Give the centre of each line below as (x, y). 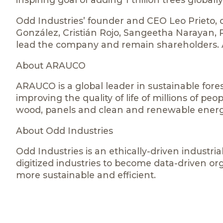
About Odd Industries (64, 130)
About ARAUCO (51, 65)
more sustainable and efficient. (86, 175)
